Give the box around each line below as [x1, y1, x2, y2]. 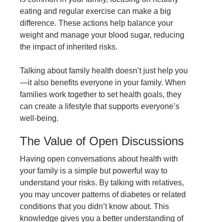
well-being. [20, 114, 58, 123]
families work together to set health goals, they [20, 90, 181, 99]
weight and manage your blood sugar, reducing [20, 31, 184, 40]
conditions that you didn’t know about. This [20, 202, 169, 211]
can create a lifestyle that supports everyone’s [20, 102, 179, 111]
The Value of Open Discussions [20, 134, 184, 148]
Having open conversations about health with [20, 155, 178, 164]
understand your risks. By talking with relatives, [20, 178, 184, 187]
